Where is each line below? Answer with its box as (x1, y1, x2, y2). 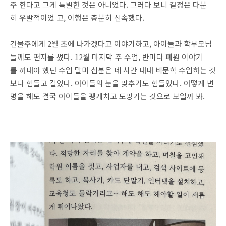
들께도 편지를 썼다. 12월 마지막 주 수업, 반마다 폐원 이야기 (10, 51, 203, 62)
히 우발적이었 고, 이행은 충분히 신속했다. (10, 12, 144, 23)
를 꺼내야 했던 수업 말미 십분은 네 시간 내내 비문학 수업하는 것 (10, 65, 216, 75)
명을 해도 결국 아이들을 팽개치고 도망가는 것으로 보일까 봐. (10, 91, 205, 101)
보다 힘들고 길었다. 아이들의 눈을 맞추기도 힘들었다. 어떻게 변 (10, 78, 214, 88)
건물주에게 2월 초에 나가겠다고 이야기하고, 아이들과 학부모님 (10, 38, 212, 49)
